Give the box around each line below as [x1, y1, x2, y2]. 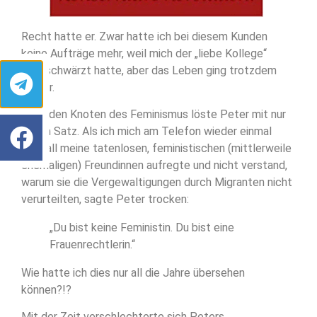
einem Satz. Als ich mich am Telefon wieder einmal [21, 125, 272, 139]
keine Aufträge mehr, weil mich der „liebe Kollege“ [21, 46, 267, 60]
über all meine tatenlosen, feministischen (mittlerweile [21, 142, 292, 156]
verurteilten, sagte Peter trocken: [21, 192, 189, 207]
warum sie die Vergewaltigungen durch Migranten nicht [21, 175, 292, 190]
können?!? [21, 283, 71, 297]
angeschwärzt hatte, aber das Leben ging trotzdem [21, 63, 277, 77]
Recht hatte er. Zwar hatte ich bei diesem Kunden [21, 29, 267, 43]
